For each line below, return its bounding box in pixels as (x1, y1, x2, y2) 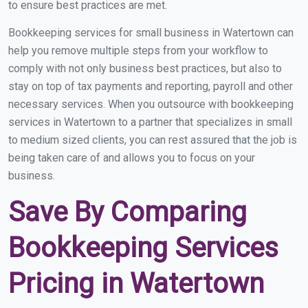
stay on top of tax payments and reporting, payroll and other (8, 80, 293, 93)
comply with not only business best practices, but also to (8, 62, 282, 75)
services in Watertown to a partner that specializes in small (8, 115, 292, 129)
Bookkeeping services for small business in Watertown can (8, 26, 294, 39)
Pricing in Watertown (8, 267, 264, 300)
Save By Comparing (8, 196, 247, 228)
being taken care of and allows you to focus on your (8, 151, 255, 164)
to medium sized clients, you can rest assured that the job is (8, 133, 297, 146)
